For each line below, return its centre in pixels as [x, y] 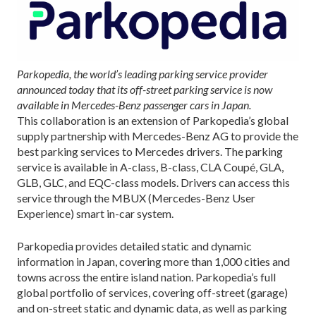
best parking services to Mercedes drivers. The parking [150, 151]
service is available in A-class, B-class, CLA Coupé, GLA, [150, 166]
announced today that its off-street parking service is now [145, 89]
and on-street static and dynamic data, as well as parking [152, 308]
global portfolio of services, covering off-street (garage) [152, 292]
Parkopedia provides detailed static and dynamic [134, 245]
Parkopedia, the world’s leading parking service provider [142, 73]
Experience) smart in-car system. [95, 213]
